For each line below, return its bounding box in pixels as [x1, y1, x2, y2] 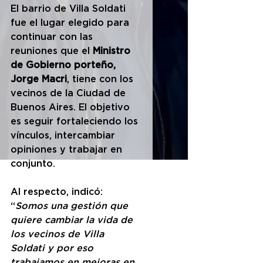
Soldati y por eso [11, 244, 96, 254]
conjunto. [11, 159, 55, 169]
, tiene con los [67, 75, 136, 85]
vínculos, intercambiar [11, 131, 118, 141]
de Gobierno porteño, [11, 60, 119, 70]
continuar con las [11, 32, 96, 42]
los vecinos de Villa [11, 230, 107, 240]
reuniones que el [11, 46, 93, 56]
